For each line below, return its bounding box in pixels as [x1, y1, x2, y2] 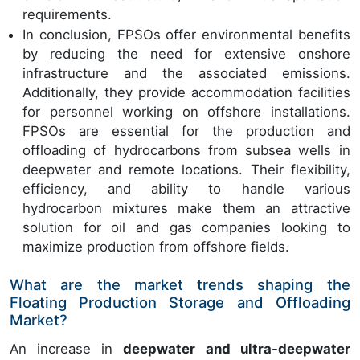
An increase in [10, 341, 124, 358]
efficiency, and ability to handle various [22, 181, 350, 198]
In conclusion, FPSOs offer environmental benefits [22, 27, 350, 43]
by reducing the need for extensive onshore [22, 46, 350, 63]
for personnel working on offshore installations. [22, 104, 350, 121]
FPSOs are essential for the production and [22, 123, 350, 140]
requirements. [22, 6, 112, 22]
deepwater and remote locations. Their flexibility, [22, 162, 350, 178]
